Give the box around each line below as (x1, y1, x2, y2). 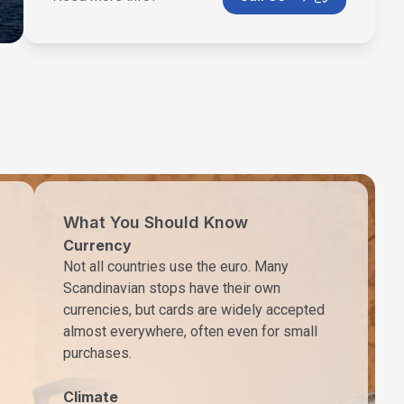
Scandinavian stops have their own (63, 279, 280, 297)
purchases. (63, 344, 132, 362)
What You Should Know (63, 212, 248, 232)
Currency (63, 235, 132, 254)
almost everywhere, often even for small (63, 322, 317, 340)
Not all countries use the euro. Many (63, 257, 289, 275)
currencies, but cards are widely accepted (63, 300, 325, 318)
